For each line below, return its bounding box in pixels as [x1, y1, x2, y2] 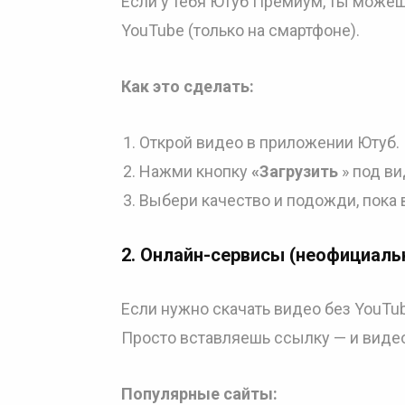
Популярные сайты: [121, 384, 278, 403]
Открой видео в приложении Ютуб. [139, 133, 400, 152]
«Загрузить [251, 162, 338, 181]
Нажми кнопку [139, 162, 251, 181]
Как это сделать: [121, 77, 254, 96]
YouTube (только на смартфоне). [121, 21, 360, 40]
